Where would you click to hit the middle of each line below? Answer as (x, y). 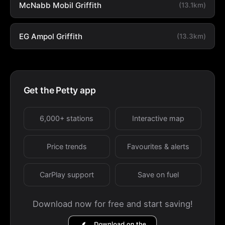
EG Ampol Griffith (50, 36)
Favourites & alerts (158, 146)
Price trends (67, 146)
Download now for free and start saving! (113, 204)
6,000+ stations (67, 118)
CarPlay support (67, 174)
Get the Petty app (60, 90)
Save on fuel (158, 174)
